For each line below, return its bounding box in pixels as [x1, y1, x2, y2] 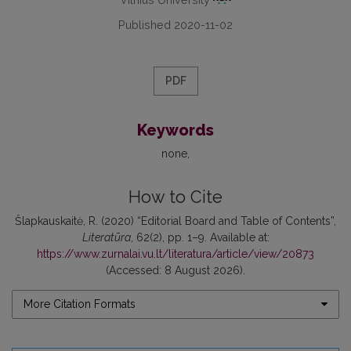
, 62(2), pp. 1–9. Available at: [130, 230, 270, 244]
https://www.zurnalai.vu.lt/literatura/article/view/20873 [37, 247, 314, 260]
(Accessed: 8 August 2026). [106, 263, 245, 277]
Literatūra [81, 230, 131, 244]
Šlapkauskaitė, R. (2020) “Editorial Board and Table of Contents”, [15, 214, 336, 227]
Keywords [137, 120, 214, 139]
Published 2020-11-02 [118, 17, 233, 31]
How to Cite [128, 186, 223, 207]
